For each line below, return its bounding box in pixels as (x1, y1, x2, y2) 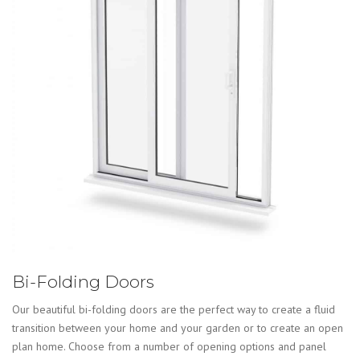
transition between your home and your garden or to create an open (12, 320, 343, 335)
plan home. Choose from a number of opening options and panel (12, 338, 326, 354)
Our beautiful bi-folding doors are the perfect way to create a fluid (12, 301, 335, 317)
